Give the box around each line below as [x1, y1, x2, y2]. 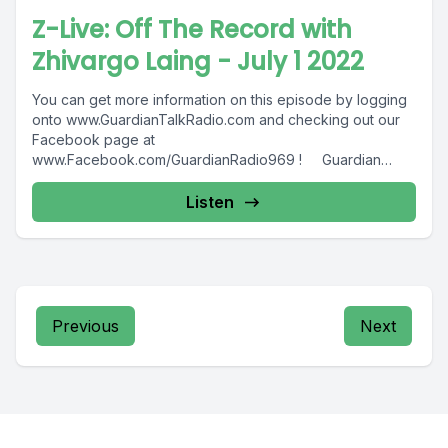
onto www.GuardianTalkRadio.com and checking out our [32, 111, 400, 128]
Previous [52, 316, 119, 336]
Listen [186, 192, 234, 212]
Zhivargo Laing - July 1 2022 [32, 45, 364, 78]
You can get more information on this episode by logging [32, 91, 407, 108]
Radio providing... [32, 171, 146, 188]
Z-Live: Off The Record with [32, 13, 352, 46]
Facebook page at [32, 131, 155, 148]
